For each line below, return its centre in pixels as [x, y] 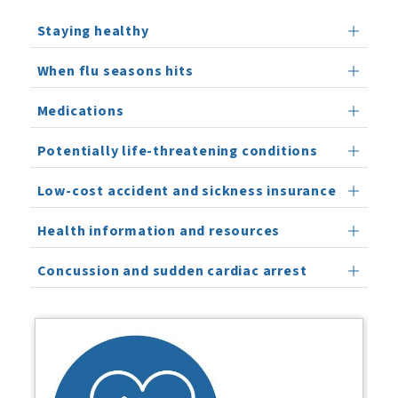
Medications [80, 111]
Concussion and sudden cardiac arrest [172, 271]
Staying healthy [93, 31]
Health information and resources [159, 231]
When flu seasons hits [115, 71]
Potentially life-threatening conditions [177, 151]
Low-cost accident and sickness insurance [187, 191]
